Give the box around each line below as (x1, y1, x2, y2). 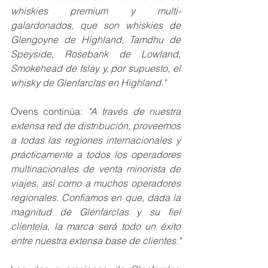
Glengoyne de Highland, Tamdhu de (11, 33, 181, 46)
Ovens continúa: (11, 105, 83, 118)
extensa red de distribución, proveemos (11, 120, 181, 132)
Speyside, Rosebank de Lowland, (11, 48, 181, 60)
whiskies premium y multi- (11, 5, 181, 17)
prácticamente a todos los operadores (11, 148, 181, 161)
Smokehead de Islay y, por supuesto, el (11, 62, 181, 75)
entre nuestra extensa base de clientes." (11, 234, 181, 247)
